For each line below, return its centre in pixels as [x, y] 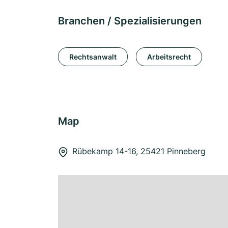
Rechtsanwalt [93, 56]
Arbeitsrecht [169, 56]
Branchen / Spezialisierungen [130, 21]
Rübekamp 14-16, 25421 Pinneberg [139, 151]
